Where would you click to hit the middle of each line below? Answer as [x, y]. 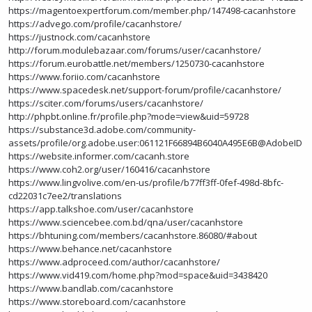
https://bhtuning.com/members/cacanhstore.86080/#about [133, 235]
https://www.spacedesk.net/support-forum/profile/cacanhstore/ [145, 90]
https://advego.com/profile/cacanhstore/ [95, 24]
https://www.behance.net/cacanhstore [90, 249]
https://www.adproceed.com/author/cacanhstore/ [114, 262]
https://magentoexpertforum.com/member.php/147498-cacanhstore [152, 10]
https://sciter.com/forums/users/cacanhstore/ [106, 103]
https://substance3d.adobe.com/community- [102, 130]
